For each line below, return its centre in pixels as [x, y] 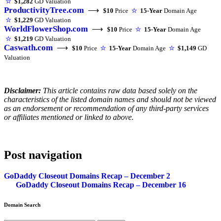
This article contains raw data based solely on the [119, 90]
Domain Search [22, 204]
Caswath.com [28, 47]
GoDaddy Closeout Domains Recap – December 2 [88, 176]
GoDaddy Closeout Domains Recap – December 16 [100, 184]
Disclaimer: [22, 90]
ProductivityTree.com [44, 10]
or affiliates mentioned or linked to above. [69, 117]
